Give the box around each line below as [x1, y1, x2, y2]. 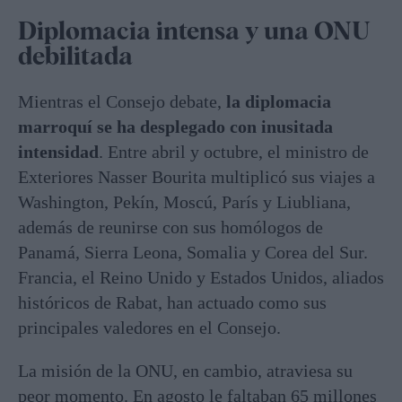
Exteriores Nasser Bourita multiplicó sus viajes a [18, 167, 375, 188]
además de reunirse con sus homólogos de [18, 217, 323, 238]
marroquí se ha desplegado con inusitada [18, 117, 333, 137]
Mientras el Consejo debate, [18, 92, 226, 112]
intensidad [18, 142, 99, 162]
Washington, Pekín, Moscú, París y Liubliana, [18, 192, 351, 213]
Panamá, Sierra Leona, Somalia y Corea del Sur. [18, 242, 368, 263]
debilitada [18, 39, 133, 71]
